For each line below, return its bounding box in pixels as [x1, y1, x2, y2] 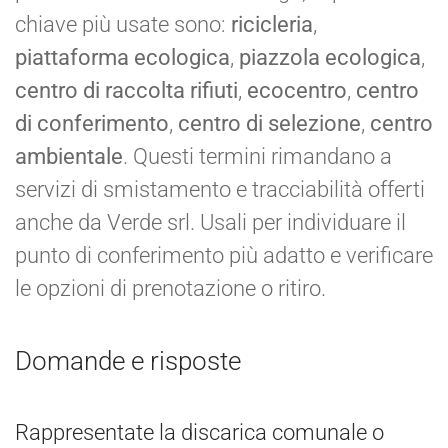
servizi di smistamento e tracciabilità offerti [15, 176, 425, 202]
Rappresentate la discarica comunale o [15, 419, 384, 445]
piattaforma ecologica [15, 44, 230, 70]
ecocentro [247, 77, 347, 103]
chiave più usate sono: [15, 11, 231, 37]
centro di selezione [178, 110, 361, 136]
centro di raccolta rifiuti [15, 77, 238, 103]
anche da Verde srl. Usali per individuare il [15, 209, 406, 235]
